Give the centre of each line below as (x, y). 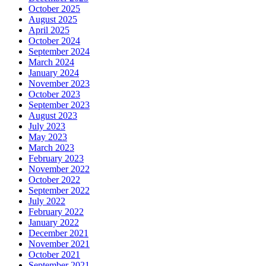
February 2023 (56, 159)
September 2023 (59, 105)
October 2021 (54, 255)
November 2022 (59, 169)
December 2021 (58, 233)
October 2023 (54, 94)
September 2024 (59, 52)
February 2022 (56, 212)
